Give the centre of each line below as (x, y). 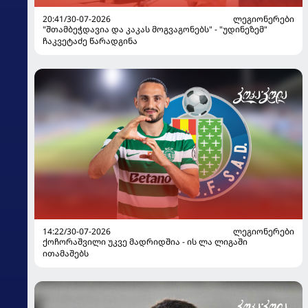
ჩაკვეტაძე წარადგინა (90, 41)
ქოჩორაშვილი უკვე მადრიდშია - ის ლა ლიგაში (145, 241)
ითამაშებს (66, 253)
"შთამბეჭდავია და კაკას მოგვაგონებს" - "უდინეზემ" (155, 29)
